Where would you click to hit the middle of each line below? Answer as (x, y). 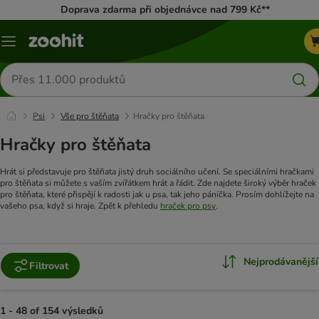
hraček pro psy (188, 206)
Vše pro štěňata (90, 116)
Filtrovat (49, 266)
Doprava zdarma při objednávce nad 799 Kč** (165, 10)
